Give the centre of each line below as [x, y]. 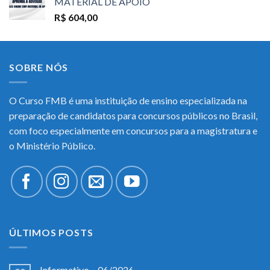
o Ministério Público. [52, 146]
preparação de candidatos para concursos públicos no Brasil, [133, 116]
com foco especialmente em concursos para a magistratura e [133, 131]
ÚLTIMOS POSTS [51, 233]
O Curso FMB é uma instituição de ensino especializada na [128, 101]
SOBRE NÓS [39, 67]
